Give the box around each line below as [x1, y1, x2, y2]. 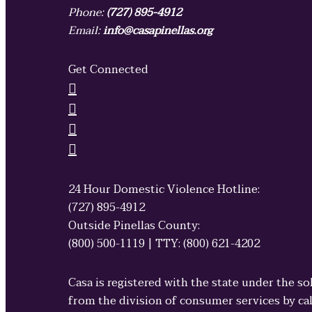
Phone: [68, 3, 107, 23]
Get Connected [68, 60, 148, 80]
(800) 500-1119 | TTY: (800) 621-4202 [68, 234, 260, 254]
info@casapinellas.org [103, 21, 212, 41]
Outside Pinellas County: [68, 216, 200, 236]
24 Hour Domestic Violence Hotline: [68, 180, 260, 200]
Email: [68, 21, 103, 41]
